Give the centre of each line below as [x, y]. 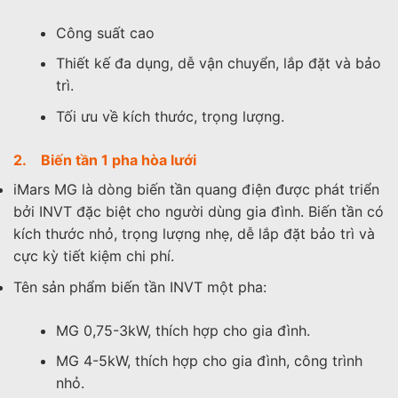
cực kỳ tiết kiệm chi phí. [94, 256]
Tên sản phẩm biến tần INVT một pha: [140, 287]
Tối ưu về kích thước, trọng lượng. [170, 116]
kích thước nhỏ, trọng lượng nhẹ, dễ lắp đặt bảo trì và [194, 234]
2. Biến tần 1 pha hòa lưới [105, 160]
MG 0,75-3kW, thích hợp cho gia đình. [183, 330]
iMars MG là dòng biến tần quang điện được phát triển [196, 189]
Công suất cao [105, 32]
